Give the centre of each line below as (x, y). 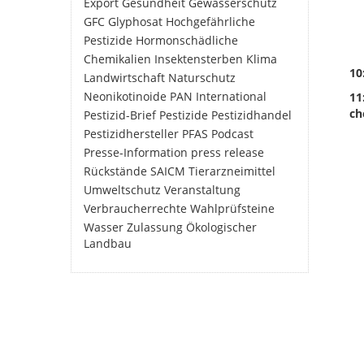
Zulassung (155, 227)
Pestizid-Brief (120, 115)
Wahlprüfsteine (232, 208)
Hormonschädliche (187, 40)
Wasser (104, 227)
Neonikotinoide (125, 96)
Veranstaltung (202, 190)
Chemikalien (117, 59)
